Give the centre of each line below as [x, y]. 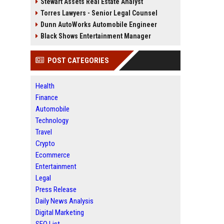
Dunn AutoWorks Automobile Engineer [99, 24]
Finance [47, 97]
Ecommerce [53, 155]
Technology [52, 120]
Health [45, 86]
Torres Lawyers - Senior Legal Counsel [99, 13]
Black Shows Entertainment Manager [96, 36]
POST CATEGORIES [78, 60]
